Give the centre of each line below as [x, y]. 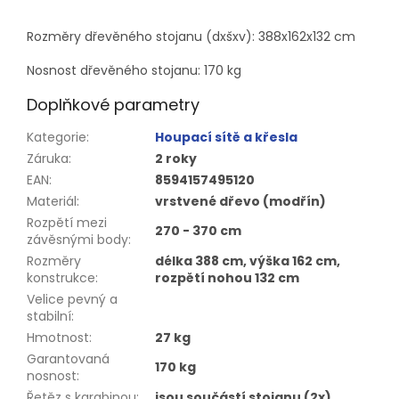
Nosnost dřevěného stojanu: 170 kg [134, 70]
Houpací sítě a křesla [226, 137]
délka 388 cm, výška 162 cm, [248, 261]
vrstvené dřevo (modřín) [240, 201]
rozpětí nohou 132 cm [227, 277]
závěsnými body [77, 239]
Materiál [52, 201]
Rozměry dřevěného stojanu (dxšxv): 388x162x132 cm [191, 36]
